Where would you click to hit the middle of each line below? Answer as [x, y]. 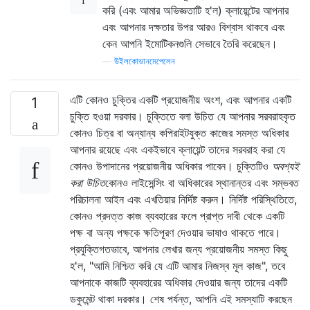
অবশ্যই [285, 166]
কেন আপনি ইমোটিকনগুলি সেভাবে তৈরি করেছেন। [190, 43]
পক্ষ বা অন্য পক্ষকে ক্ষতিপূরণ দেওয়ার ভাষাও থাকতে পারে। [175, 232]
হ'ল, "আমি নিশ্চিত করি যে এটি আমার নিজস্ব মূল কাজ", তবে [177, 265]
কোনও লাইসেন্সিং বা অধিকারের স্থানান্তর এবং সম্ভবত [202, 182]
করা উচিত [88, 182]
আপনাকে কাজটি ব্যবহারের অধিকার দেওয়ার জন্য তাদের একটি [179, 282]
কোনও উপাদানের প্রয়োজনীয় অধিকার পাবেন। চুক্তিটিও [171, 166]
